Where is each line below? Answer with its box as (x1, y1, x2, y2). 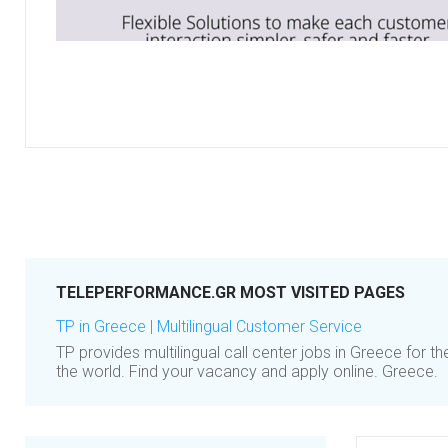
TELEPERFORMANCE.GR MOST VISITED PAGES (56, 283, 405, 302)
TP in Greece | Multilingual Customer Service (56, 317, 362, 336)
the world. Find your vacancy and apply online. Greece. (56, 362, 438, 381)
